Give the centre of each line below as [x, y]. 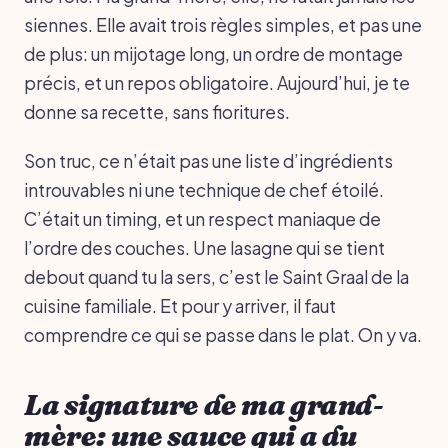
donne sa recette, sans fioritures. [157, 112]
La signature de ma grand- [203, 405]
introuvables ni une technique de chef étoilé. [204, 190]
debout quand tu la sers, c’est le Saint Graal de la [216, 277]
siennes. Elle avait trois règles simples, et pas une [223, 25]
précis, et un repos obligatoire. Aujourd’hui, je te [217, 83]
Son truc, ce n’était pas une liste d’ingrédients [208, 161]
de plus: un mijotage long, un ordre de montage [213, 54]
